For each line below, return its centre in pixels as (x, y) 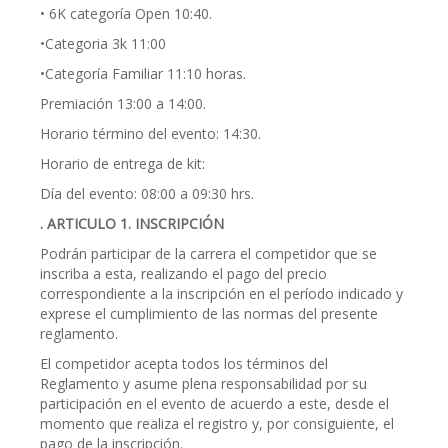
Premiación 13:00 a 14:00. (123, 103)
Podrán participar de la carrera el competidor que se (208, 253)
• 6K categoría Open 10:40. (126, 13)
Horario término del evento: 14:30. (150, 133)
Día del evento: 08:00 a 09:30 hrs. (147, 193)
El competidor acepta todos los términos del (184, 363)
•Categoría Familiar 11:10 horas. (143, 73)
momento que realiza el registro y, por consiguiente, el (217, 423)
